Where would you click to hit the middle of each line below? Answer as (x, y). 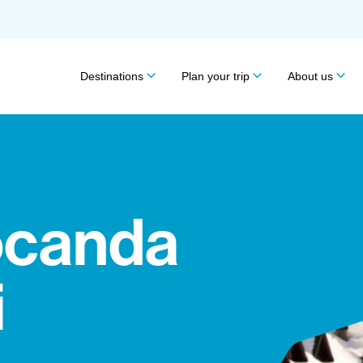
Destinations (112, 77)
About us (311, 77)
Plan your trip (216, 77)
